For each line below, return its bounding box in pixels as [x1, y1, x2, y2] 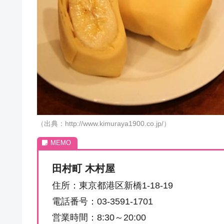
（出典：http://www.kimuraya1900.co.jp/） [37, 119, 170, 128]
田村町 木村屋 [52, 163, 115, 174]
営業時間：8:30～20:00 [52, 212, 146, 223]
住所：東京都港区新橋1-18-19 [52, 180, 173, 191]
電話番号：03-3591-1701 [52, 196, 153, 207]
